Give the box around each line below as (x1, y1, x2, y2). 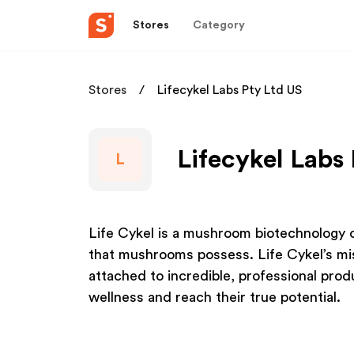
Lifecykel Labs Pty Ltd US (157, 84, 302, 96)
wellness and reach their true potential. (88, 290, 341, 304)
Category (193, 19, 245, 31)
